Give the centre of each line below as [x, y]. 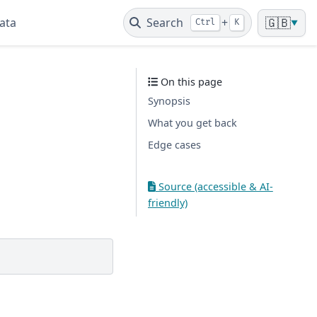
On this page [190, 82]
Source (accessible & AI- [214, 186]
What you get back [192, 123]
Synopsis [169, 101]
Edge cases [174, 145]
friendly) [168, 203]
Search [165, 23]
